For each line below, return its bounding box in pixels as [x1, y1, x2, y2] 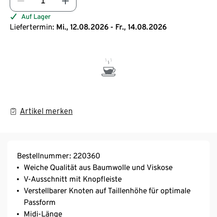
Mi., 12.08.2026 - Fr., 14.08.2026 [56, 22, 167, 31]
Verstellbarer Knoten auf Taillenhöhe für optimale [24, 186, 190, 195]
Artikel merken [20, 106, 73, 116]
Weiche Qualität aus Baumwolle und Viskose [24, 162, 172, 172]
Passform [24, 197, 56, 207]
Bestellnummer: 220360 [17, 151, 100, 160]
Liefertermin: [10, 22, 54, 31]
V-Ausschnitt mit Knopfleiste [24, 174, 122, 184]
